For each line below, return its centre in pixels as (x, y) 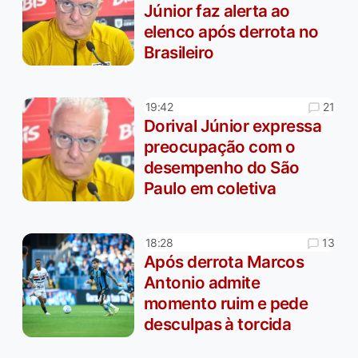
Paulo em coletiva (210, 189)
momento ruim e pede (226, 304)
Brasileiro (179, 53)
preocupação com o (220, 147)
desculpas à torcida (218, 324)
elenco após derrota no (231, 32)
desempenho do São (222, 168)
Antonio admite (202, 283)
